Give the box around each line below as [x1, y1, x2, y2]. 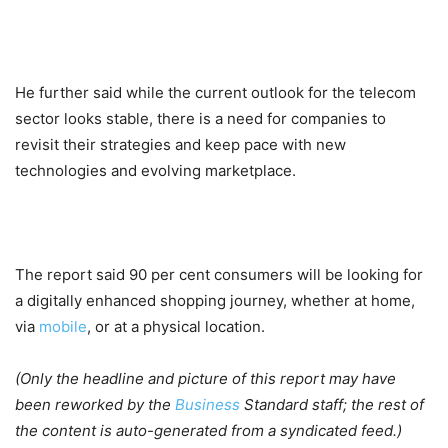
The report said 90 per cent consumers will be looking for [15, 265, 423, 285]
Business [175, 395, 240, 415]
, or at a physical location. [87, 317, 265, 337]
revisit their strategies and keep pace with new [15, 135, 346, 155]
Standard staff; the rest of [240, 395, 424, 415]
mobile [39, 317, 87, 337]
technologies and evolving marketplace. [15, 161, 296, 181]
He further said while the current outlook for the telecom [15, 83, 416, 103]
